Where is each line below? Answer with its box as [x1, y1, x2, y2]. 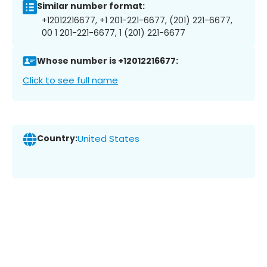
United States [77, 132, 139, 145]
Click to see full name [23, 73, 118, 86]
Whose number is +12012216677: [37, 55, 178, 67]
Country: [37, 132, 77, 145]
